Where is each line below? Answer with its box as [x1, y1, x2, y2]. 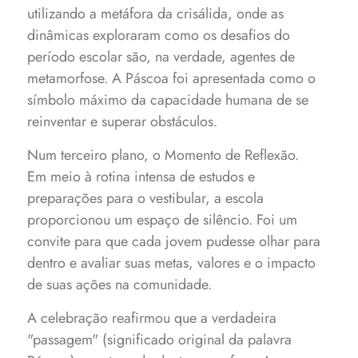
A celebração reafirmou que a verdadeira [27, 308, 277, 328]
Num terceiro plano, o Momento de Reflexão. [27, 145, 300, 165]
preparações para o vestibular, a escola [27, 188, 265, 209]
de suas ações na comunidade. [27, 274, 213, 295]
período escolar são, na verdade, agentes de [27, 46, 296, 67]
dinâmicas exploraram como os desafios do [27, 25, 291, 46]
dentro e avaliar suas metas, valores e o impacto [27, 253, 316, 273]
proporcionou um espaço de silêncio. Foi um [27, 209, 298, 230]
